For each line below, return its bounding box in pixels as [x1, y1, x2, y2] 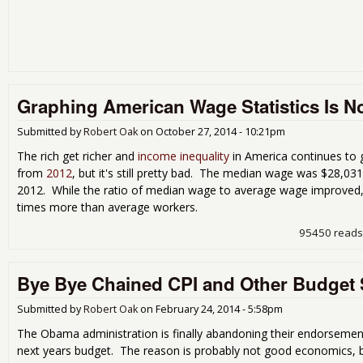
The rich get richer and [17, 148, 138, 164]
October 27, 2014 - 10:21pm [156, 125, 285, 139]
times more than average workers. [17, 199, 198, 216]
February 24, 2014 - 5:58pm [156, 301, 283, 316]
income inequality [138, 148, 229, 164]
